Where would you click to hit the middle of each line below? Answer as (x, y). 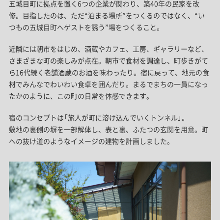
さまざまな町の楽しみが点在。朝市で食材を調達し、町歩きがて (108, 61)
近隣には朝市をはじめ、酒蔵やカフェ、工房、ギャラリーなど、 (108, 49)
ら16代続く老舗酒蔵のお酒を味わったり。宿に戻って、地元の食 (109, 72)
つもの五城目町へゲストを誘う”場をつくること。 (86, 27)
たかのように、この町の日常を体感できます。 (81, 96)
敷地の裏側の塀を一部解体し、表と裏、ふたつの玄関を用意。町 (108, 129)
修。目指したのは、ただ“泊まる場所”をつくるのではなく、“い (107, 15)
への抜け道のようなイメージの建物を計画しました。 (91, 141)
